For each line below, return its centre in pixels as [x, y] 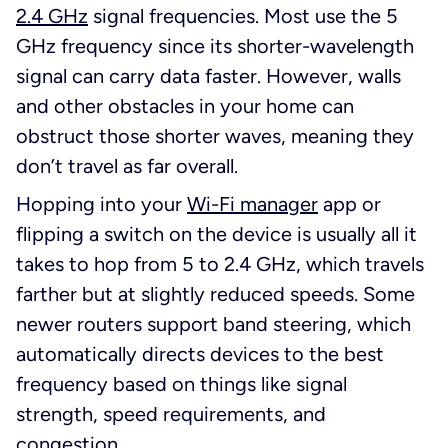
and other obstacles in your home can [185, 106]
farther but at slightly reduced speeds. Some [215, 294]
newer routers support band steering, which [213, 324]
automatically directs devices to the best [200, 354]
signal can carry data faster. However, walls [208, 76]
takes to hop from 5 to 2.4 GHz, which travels [220, 264]
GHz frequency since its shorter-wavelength [215, 46]
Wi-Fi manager [252, 204]
